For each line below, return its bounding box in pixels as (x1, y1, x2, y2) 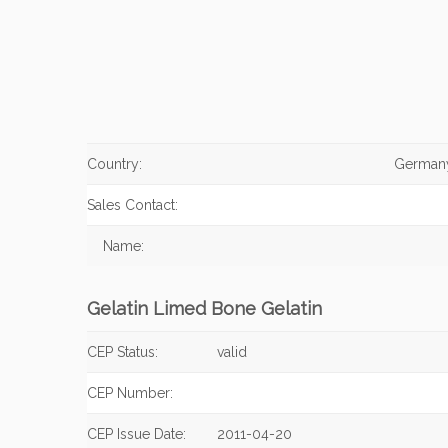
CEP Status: (87, 344, 158, 360)
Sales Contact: (87, 197, 178, 213)
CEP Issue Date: (87, 426, 186, 442)
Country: (87, 156, 142, 172)
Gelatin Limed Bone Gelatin (87, 298, 322, 319)
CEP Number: (87, 385, 173, 401)
